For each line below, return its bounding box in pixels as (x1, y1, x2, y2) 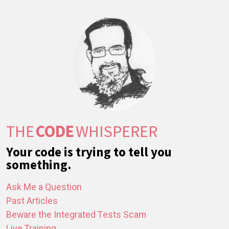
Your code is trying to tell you (6, 144, 172, 161)
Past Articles (6, 194, 58, 209)
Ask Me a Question (6, 180, 82, 195)
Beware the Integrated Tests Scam (6, 208, 146, 222)
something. (6, 156, 72, 173)
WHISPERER (75, 120, 157, 142)
